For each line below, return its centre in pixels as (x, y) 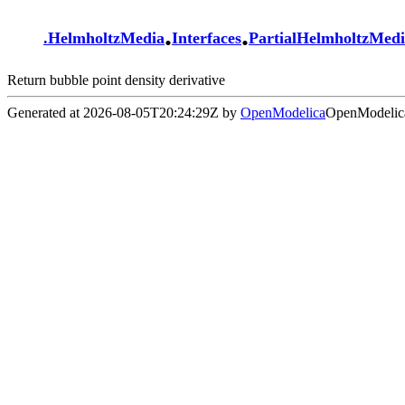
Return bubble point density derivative (116, 80)
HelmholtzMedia (106, 38)
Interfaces (207, 38)
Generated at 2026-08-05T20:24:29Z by (124, 112)
